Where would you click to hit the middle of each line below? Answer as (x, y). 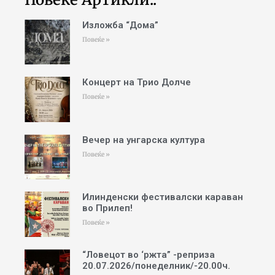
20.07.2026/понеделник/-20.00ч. (156, 266)
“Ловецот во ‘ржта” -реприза (148, 255)
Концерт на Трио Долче (136, 83)
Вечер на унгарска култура (143, 140)
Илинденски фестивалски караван (162, 197)
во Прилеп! (107, 208)
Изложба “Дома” (120, 25)
